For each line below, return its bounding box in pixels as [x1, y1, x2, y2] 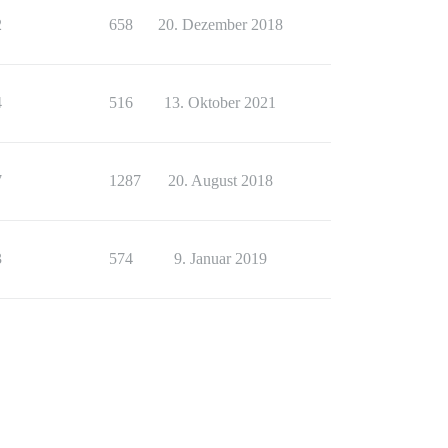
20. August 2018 [167, 171, 273, 189]
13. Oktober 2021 [164, 93, 276, 111]
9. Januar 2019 [173, 249, 267, 267]
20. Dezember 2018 [157, 15, 283, 33]
